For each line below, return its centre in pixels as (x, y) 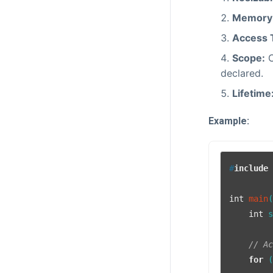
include (251, 168)
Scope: (249, 58)
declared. (242, 73)
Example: (229, 121)
